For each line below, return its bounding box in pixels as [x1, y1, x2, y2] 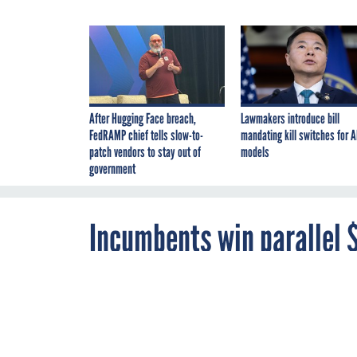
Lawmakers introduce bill [241, 109, 339, 127]
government [89, 159, 135, 178]
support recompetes [89, 256, 299, 303]
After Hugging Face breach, [89, 109, 196, 127]
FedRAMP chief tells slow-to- [89, 126, 203, 144]
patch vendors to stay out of [89, 143, 201, 161]
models [241, 143, 269, 161]
